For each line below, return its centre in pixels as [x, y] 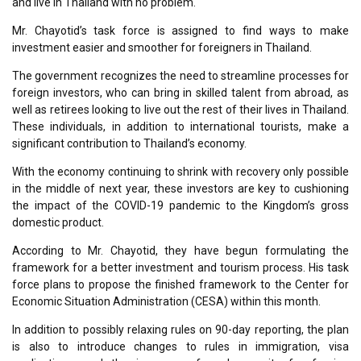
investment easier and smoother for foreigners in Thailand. [162, 47]
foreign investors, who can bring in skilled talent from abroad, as [180, 92]
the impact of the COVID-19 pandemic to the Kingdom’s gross [180, 205]
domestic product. [58, 222]
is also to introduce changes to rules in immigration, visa [180, 346]
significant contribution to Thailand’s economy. [129, 143]
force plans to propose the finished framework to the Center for [180, 284]
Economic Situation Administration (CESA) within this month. [166, 301]
